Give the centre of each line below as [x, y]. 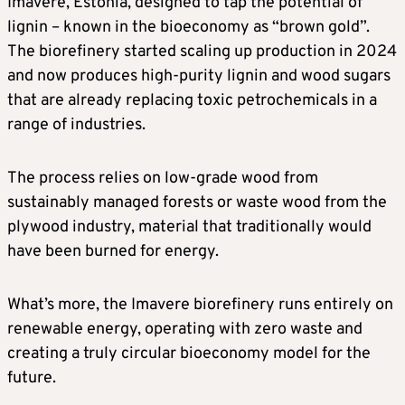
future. [32, 379]
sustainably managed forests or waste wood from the [197, 203]
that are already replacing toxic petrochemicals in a [192, 101]
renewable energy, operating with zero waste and [185, 330]
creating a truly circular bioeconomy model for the [189, 354]
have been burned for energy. [113, 252]
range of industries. [76, 126]
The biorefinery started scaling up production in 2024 [202, 52]
